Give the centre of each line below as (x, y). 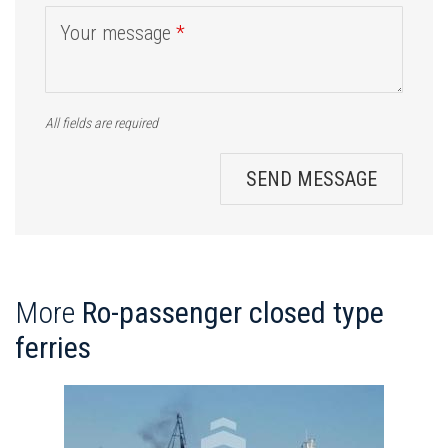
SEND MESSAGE (311, 178)
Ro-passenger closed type (233, 312)
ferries (53, 347)
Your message (118, 32)
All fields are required (101, 122)
